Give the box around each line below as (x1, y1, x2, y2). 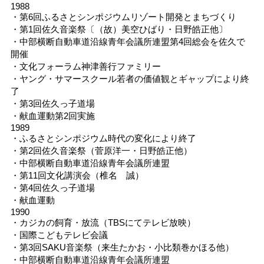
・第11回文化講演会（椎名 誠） (10, 170, 144, 180)
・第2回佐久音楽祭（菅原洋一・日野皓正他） (10, 145, 192, 156)
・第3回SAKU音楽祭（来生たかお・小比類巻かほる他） (10, 242, 234, 252)
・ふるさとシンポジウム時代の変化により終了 (10, 133, 196, 143)
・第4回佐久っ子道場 (10, 182, 95, 193)
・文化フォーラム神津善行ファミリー (10, 61, 161, 71)
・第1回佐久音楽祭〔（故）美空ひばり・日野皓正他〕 (10, 24, 227, 34)
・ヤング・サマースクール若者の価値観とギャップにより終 (10, 73, 249, 84)
